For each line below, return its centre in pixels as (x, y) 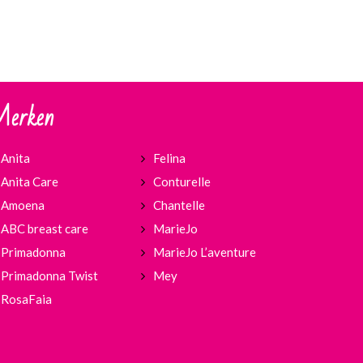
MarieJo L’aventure (204, 252)
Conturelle (181, 182)
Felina (169, 158)
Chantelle (179, 205)
